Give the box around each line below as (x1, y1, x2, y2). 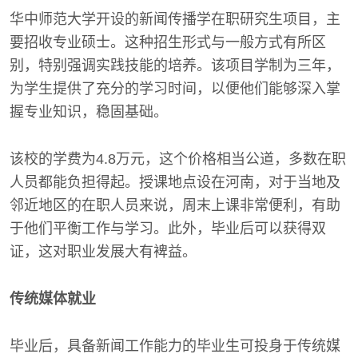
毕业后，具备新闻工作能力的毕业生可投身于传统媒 (10, 338, 340, 354)
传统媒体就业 (10, 291, 96, 307)
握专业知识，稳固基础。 (10, 104, 168, 120)
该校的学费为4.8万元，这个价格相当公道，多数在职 (10, 151, 346, 167)
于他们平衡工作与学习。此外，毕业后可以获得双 (10, 221, 326, 237)
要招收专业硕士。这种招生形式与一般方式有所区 (10, 34, 326, 50)
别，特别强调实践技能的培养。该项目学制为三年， (10, 58, 340, 74)
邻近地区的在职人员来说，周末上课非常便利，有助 (10, 197, 340, 213)
